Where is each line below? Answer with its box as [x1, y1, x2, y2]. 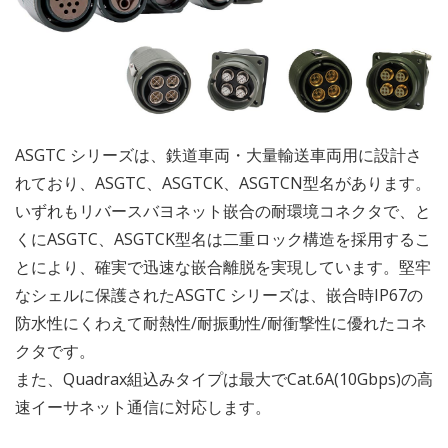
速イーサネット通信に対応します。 [15, 396, 271, 419]
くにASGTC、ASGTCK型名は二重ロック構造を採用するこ [15, 228, 431, 251]
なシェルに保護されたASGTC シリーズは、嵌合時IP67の [15, 284, 423, 307]
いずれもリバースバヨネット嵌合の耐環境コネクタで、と [15, 200, 431, 223]
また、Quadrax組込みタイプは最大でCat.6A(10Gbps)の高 [15, 368, 433, 391]
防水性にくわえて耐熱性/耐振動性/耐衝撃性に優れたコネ [15, 312, 427, 335]
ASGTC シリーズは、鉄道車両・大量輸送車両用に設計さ [15, 144, 422, 167]
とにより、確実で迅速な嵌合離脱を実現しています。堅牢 [15, 256, 431, 279]
